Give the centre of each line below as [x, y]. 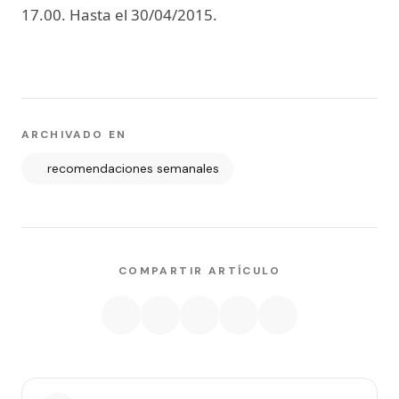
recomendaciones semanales [133, 169]
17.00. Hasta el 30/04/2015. [119, 15]
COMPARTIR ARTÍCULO [199, 271]
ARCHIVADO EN [74, 135]
